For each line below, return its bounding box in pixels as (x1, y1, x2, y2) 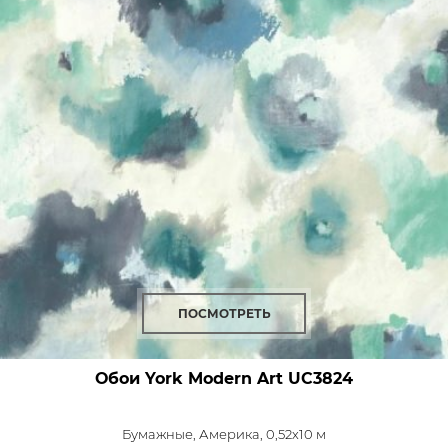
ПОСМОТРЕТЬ (177, 306, 271, 321)
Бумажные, (122, 426, 199, 442)
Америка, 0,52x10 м (199, 426, 326, 442)
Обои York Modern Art (95, 369, 283, 388)
